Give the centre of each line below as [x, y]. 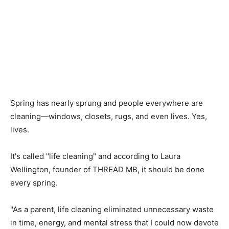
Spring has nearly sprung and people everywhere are [107, 103]
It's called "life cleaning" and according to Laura [95, 156]
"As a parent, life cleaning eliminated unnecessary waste [112, 209]
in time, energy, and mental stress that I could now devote [114, 222]
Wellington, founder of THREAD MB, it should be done [107, 169]
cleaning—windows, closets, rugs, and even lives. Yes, [109, 116]
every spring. [34, 182]
